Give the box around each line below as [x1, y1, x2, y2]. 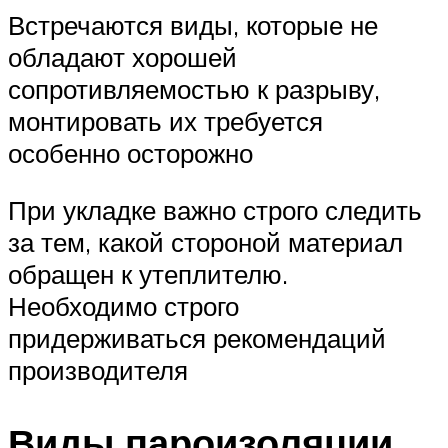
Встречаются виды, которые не [8, 8, 378, 41]
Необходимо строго [8, 290, 239, 323]
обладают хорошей [8, 40, 237, 73]
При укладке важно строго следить [8, 194, 422, 227]
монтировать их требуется [8, 104, 323, 137]
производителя [8, 354, 188, 387]
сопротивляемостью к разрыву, [8, 72, 380, 105]
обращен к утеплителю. [8, 258, 288, 291]
